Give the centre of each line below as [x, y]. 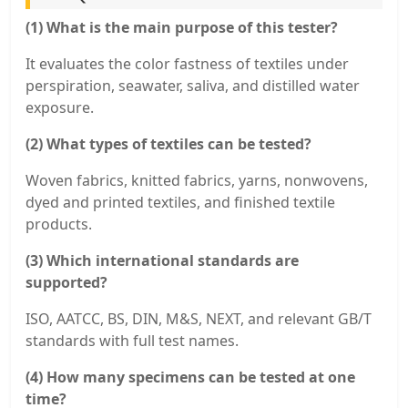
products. [59, 224]
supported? [66, 282]
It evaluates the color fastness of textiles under [187, 63]
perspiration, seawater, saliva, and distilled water [193, 85]
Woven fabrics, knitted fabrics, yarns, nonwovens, [197, 180]
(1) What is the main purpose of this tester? [182, 27]
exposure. [60, 107]
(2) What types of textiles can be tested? [168, 143]
